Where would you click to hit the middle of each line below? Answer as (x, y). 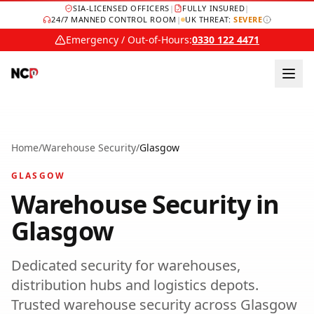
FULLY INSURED (214, 8)
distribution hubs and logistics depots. (135, 285)
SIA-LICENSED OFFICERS (121, 8)
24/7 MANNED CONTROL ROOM (114, 19)
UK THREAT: (210, 19)
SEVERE (248, 19)
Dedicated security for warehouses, (126, 265)
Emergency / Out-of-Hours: (129, 40)
